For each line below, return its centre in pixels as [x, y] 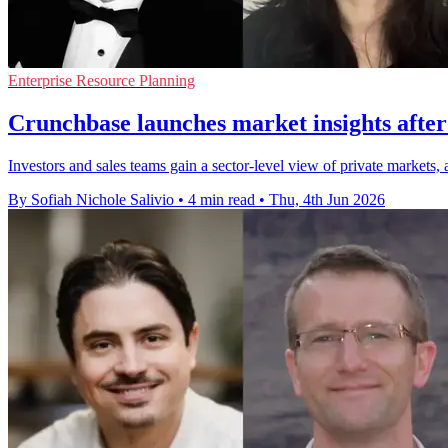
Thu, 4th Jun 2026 [327, 200]
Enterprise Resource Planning [101, 81]
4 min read [221, 200]
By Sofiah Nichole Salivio [91, 200]
